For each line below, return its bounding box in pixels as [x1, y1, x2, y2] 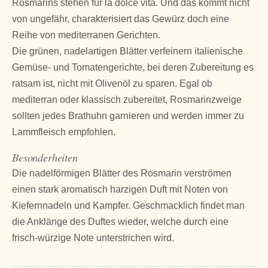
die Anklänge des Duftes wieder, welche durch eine [12, 216, 229, 227]
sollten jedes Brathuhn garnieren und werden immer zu [12, 110, 244, 121]
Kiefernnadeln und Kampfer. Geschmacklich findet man [12, 200, 245, 211]
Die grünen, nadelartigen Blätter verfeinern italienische [12, 45, 243, 56]
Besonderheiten [12, 149, 78, 165]
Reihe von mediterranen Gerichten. [12, 29, 160, 40]
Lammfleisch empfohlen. [12, 126, 115, 137]
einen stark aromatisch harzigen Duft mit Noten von [12, 184, 228, 194]
